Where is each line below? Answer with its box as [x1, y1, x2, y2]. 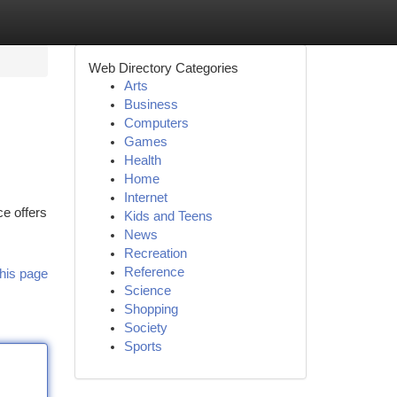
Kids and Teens [123, 209, 213, 223]
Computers [123, 116, 189, 130]
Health [123, 153, 161, 167]
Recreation [123, 246, 187, 261]
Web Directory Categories [88, 60, 238, 75]
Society [123, 321, 167, 335]
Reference [123, 265, 184, 279]
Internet [123, 191, 167, 205]
